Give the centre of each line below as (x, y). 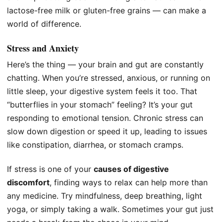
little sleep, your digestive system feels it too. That (102, 91)
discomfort (28, 183)
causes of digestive (131, 169)
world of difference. (44, 24)
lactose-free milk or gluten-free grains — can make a (107, 10)
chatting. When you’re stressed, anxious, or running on (109, 78)
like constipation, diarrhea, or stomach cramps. (95, 144)
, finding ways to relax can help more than (129, 183)
